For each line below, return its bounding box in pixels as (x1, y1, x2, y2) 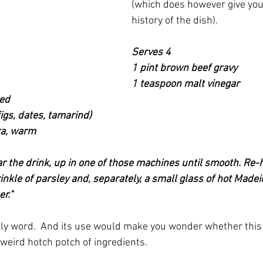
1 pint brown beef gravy (131, 62, 237, 75)
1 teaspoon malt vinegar (131, 78, 240, 90)
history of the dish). (131, 15, 218, 27)
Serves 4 (131, 46, 171, 59)
